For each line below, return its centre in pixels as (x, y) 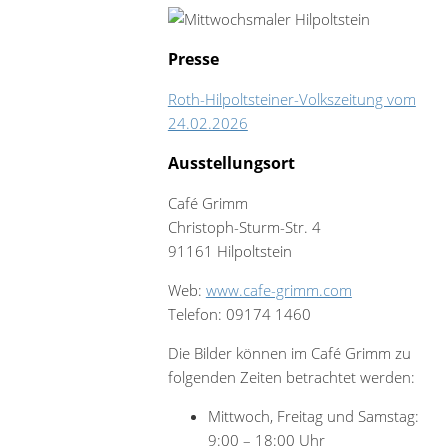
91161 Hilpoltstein (229, 250)
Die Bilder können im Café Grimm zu (289, 352)
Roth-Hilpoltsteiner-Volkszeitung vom (291, 98)
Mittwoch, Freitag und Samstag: (313, 415)
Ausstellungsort (231, 162)
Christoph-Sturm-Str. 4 (244, 226)
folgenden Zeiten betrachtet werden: (291, 376)
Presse (193, 58)
